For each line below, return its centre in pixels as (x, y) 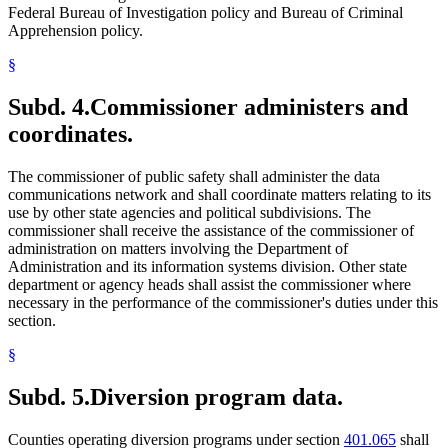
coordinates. (70, 133)
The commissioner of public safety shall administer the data (194, 176)
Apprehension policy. (75, 30)
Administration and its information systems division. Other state (207, 266)
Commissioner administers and (249, 106)
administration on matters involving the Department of (178, 248)
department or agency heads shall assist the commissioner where (209, 284)
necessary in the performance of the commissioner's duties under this (223, 302)
